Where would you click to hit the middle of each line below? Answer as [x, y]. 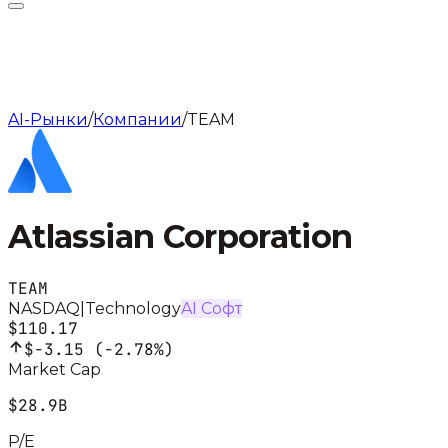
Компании [137, 119]
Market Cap [54, 369]
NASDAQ [44, 308]
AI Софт [211, 308]
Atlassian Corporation [180, 237]
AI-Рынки [48, 119]
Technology [133, 308]
